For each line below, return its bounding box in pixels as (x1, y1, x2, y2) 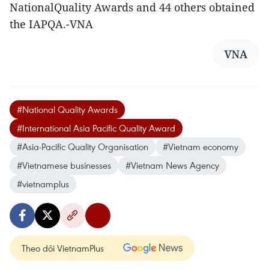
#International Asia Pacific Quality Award (17, 121, 175, 134)
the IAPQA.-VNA (10, 16, 93, 31)
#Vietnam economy (163, 140, 238, 153)
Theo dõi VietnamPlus (22, 241, 104, 254)
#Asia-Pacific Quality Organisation (17, 140, 148, 153)
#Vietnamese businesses (17, 159, 111, 171)
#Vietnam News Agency (125, 159, 219, 171)
